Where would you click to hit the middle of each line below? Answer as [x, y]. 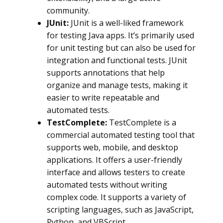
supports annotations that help [106, 73]
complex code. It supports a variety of [116, 197]
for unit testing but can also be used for [121, 48]
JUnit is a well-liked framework [127, 23]
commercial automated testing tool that [121, 135]
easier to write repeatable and [103, 98]
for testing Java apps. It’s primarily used [120, 35]
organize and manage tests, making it [117, 85]
